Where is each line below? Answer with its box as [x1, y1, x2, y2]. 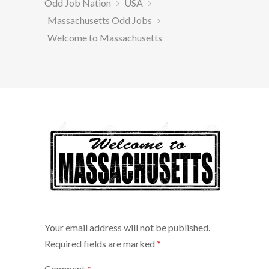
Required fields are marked [44, 237, 157, 249]
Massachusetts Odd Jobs [47, 14, 152, 26]
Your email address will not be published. [44, 221, 210, 233]
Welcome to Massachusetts [47, 31, 162, 43]
